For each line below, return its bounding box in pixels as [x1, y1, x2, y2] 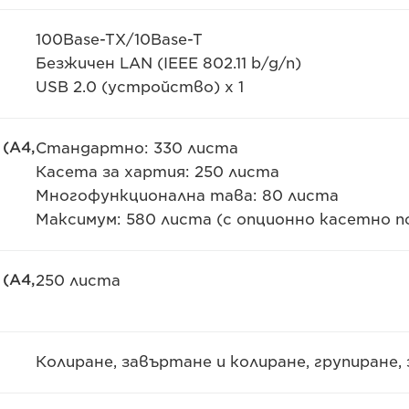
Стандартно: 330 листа [35, 140, 238, 157]
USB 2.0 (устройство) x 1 [35, 79, 244, 96]
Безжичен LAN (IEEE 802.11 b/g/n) [35, 55, 301, 72]
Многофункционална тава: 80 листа [35, 187, 339, 204]
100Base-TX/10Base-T [35, 31, 203, 48]
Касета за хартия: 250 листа [35, 163, 279, 181]
